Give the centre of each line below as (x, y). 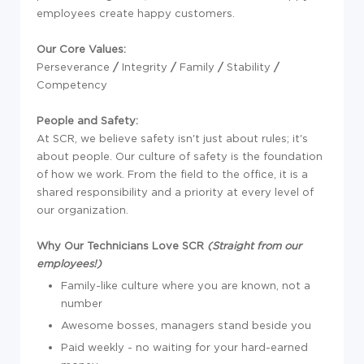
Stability (250, 67)
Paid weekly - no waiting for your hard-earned (184, 347)
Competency (72, 84)
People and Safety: (87, 120)
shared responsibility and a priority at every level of (175, 192)
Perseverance (75, 67)
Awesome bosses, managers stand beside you (186, 325)
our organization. (82, 210)
